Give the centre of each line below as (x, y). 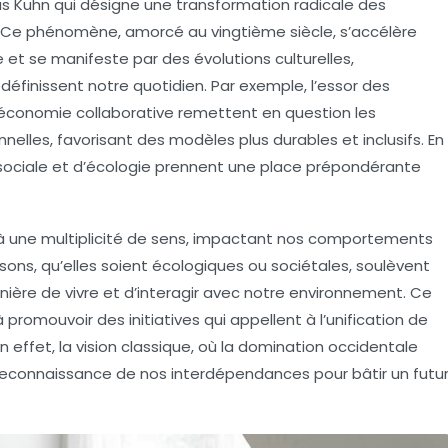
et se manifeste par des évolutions (139, 59)
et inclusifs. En (391, 140)
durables (305, 140)
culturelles (313, 59)
